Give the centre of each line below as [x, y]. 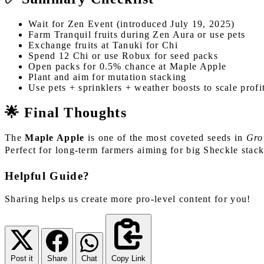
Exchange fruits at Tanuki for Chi [103, 45]
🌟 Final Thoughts [66, 112]
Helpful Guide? [47, 176]
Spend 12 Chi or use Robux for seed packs [123, 55]
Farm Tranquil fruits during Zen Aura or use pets [137, 34]
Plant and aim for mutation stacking [108, 77]
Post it [22, 258]
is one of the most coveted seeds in [165, 137]
